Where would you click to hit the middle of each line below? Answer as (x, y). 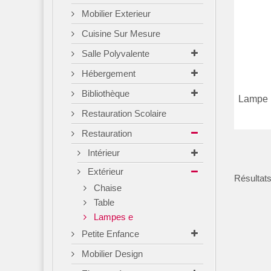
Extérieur (104, 171)
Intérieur (103, 153)
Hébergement (107, 73)
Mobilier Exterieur (115, 14)
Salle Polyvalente (114, 54)
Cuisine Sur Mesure (120, 34)
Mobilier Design (111, 254)
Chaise (106, 188)
